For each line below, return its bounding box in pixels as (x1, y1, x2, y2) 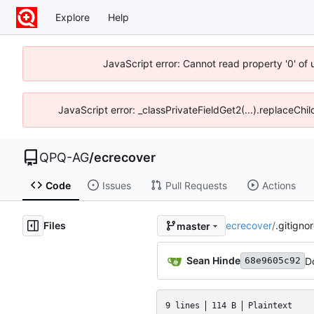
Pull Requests (165, 179, 227, 191)
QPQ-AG (39, 150, 89, 165)
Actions (261, 179, 296, 191)
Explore (55, 11, 90, 23)
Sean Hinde (186, 254, 240, 266)
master (176, 219, 210, 232)
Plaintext (248, 300, 292, 310)
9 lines (165, 300, 200, 310)
